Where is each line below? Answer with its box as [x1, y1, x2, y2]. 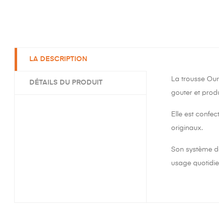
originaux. [171, 125, 203, 131]
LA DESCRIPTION [29, 56, 88, 63]
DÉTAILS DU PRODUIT [29, 79, 103, 86]
